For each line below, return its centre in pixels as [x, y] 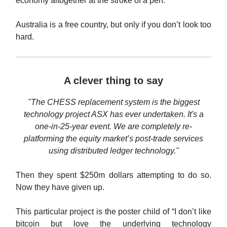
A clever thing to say [113, 81]
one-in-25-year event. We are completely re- [113, 127]
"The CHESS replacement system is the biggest [113, 102]
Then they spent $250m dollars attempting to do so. [113, 175]
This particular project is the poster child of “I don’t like [113, 212]
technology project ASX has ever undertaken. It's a [113, 115]
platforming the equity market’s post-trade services [113, 139]
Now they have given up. [60, 187]
